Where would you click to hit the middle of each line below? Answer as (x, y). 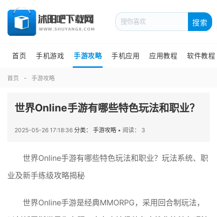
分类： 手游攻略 (96, 130)
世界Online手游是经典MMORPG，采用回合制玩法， (114, 202)
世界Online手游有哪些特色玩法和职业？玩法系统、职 (116, 158)
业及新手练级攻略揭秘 (46, 175)
